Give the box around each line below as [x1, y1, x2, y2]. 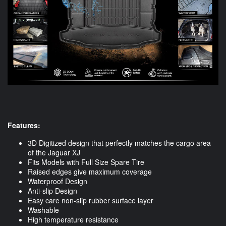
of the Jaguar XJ [28, 147, 80, 158]
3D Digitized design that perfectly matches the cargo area [28, 138, 211, 148]
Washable [28, 205, 59, 215]
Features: [8, 120, 40, 131]
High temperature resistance [28, 214, 119, 225]
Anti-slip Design [28, 186, 77, 196]
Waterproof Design [28, 176, 87, 187]
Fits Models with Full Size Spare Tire [28, 157, 144, 167]
